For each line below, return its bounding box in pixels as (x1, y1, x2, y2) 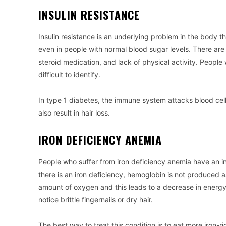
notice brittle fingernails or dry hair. (38, 195, 153, 204)
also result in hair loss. (38, 108, 110, 117)
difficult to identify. (38, 70, 100, 79)
